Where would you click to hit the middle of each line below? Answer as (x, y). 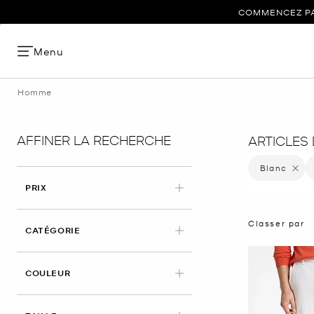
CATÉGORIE (53, 230)
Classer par (277, 223)
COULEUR (48, 273)
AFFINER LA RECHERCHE (94, 139)
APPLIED (90, 272)
